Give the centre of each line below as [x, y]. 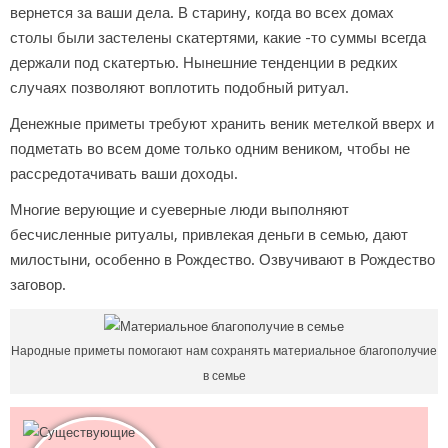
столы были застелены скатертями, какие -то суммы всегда [218, 37]
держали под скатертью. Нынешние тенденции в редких [204, 62]
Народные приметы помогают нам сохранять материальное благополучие [224, 350]
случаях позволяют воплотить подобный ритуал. [179, 87]
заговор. [38, 284]
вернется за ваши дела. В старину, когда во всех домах [202, 12]
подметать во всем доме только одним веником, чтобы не [210, 148]
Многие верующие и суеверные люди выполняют [179, 209]
